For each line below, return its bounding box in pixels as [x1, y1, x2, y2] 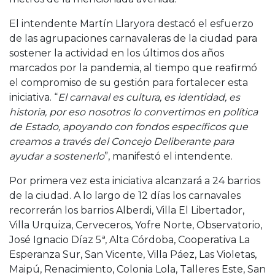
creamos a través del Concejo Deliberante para [9, 135, 234, 147]
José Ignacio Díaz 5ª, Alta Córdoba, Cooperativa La [9, 233, 250, 246]
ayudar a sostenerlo [9, 150, 104, 162]
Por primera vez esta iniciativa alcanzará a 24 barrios [9, 174, 260, 187]
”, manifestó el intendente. [104, 150, 233, 162]
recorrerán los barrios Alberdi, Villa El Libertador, [9, 204, 244, 216]
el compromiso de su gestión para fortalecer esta [9, 76, 248, 88]
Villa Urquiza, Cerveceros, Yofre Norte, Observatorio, [9, 219, 262, 231]
